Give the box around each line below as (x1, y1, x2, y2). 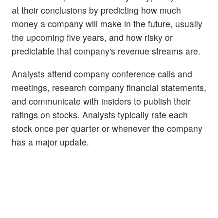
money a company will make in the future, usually (12, 17, 202, 30)
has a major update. (12, 136, 89, 148)
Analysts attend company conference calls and (12, 68, 192, 80)
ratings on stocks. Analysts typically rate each (12, 109, 188, 121)
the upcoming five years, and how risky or (12, 31, 173, 43)
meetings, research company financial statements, (12, 81, 206, 94)
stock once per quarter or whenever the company (12, 122, 202, 135)
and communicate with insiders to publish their (12, 95, 191, 108)
